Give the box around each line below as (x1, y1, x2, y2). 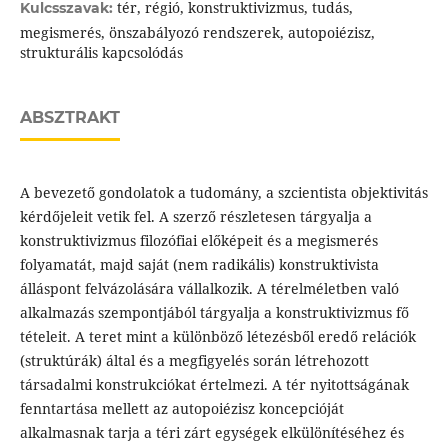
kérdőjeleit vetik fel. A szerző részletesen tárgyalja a (19, 207, 372, 227)
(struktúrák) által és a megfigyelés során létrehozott (19, 351, 369, 371)
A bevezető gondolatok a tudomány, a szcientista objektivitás (19, 183, 428, 203)
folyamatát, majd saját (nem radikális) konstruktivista (19, 255, 379, 275)
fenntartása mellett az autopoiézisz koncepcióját (19, 399, 344, 419)
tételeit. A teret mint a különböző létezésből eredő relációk (19, 327, 416, 347)
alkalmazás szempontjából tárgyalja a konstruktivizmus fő (19, 303, 409, 323)
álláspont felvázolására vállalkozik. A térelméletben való (19, 279, 399, 299)
